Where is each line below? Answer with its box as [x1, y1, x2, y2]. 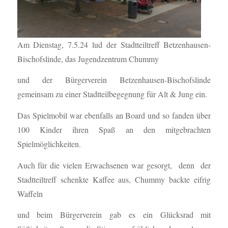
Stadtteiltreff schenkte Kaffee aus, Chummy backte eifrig [17, 174, 211, 185]
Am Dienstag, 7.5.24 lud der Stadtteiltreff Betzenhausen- [17, 39, 211, 50]
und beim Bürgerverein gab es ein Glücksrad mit [17, 209, 211, 220]
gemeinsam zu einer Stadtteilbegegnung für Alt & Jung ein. [17, 89, 207, 100]
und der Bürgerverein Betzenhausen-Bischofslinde [17, 74, 211, 85]
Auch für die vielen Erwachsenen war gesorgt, [17, 159, 179, 170]
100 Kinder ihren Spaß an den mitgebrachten [17, 124, 211, 135]
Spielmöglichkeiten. [17, 138, 81, 150]
